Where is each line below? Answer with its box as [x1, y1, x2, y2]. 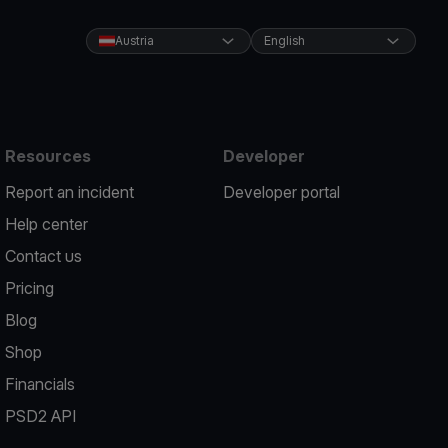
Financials [5, 374, 76, 394]
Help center [5, 214, 89, 234]
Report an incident [5, 182, 135, 202]
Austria [114, 33, 154, 48]
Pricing [5, 278, 55, 298]
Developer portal [222, 182, 340, 202]
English [263, 33, 305, 48]
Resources [5, 146, 92, 166]
